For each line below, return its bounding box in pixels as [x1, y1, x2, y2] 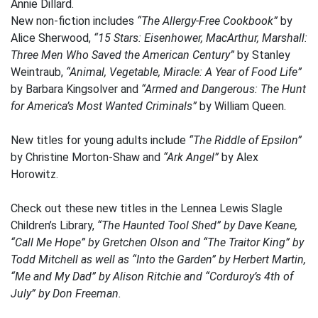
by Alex [219, 150, 258, 164]
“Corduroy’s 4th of [205, 270, 293, 283]
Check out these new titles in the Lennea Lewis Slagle [11, 202, 283, 215]
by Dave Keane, [221, 219, 297, 232]
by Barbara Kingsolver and [11, 82, 141, 96]
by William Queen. [197, 99, 286, 113]
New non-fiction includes [11, 14, 137, 28]
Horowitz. [11, 168, 58, 181]
